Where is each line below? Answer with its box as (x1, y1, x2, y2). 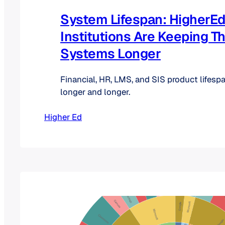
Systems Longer (60, 44, 161, 62)
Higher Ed (44, 111, 82, 123)
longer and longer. (60, 86, 130, 97)
